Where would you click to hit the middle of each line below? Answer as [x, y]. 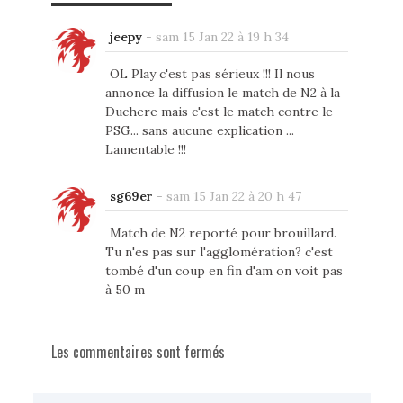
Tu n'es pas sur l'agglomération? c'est [219, 252]
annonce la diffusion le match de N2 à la [222, 93]
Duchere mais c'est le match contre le [219, 112]
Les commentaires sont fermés [138, 352]
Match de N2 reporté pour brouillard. [223, 233]
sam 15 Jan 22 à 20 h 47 [233, 197]
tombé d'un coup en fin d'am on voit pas [224, 271]
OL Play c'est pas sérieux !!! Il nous [212, 74]
